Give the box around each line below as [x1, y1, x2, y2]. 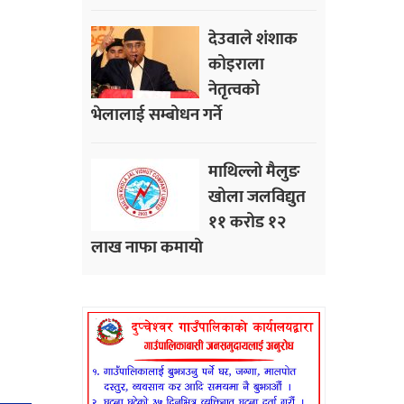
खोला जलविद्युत [208, 182, 306, 212]
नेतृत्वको [208, 75, 260, 105]
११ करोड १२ [208, 207, 286, 237]
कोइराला [208, 50, 264, 79]
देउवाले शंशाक [208, 24, 298, 54]
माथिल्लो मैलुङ [208, 157, 300, 187]
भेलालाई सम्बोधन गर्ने [91, 100, 222, 130]
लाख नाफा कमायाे [91, 233, 203, 262]
